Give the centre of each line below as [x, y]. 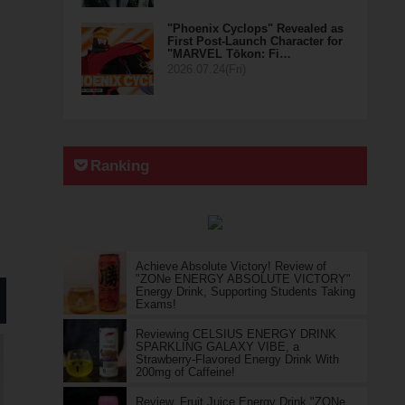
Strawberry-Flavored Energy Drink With [237, 359]
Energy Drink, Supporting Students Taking [245, 292]
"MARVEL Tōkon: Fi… [229, 54]
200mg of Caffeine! [185, 372]
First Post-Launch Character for [254, 41]
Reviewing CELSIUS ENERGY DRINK [235, 334]
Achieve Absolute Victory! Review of [231, 266]
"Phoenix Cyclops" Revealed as [255, 28]
